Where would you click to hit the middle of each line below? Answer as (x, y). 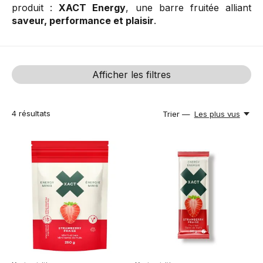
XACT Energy (92, 8)
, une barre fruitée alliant (189, 8)
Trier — (177, 114)
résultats (33, 113)
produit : (36, 8)
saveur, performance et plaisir (83, 21)
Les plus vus (217, 114)
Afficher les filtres (131, 75)
